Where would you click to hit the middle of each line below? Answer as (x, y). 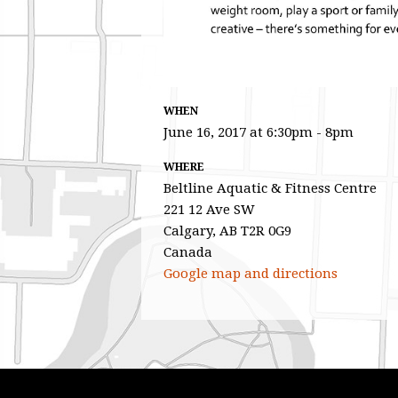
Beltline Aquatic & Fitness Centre (270, 189)
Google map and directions (251, 274)
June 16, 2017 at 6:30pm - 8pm (259, 133)
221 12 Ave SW (209, 210)
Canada (188, 253)
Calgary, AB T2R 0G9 (227, 231)
